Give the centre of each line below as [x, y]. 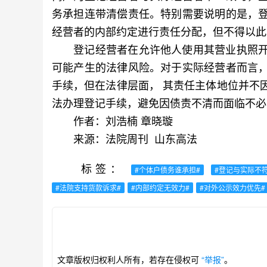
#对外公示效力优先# [232, 187]
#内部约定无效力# [160, 187]
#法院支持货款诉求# [88, 187]
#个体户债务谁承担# [168, 170]
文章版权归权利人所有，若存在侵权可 [128, 259]
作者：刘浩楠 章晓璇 [112, 120]
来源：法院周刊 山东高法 [125, 138]
